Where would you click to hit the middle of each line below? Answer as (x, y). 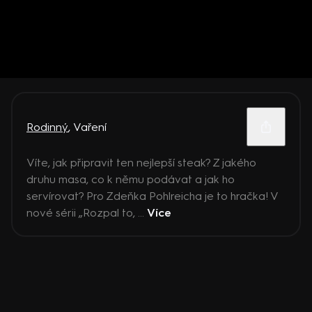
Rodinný (47, 127)
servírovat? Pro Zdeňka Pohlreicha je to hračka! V (152, 196)
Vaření (90, 127)
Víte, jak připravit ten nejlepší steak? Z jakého (141, 163)
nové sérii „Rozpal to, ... (87, 213)
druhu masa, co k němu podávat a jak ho (131, 179)
